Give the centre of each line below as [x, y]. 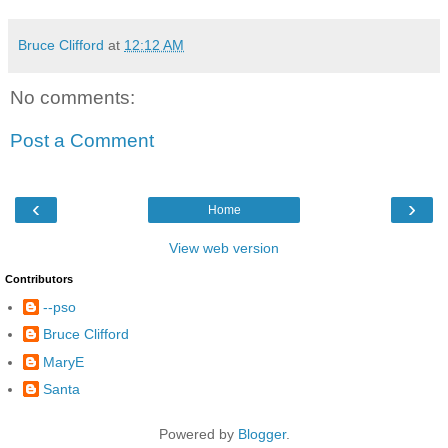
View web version [224, 247]
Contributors [39, 278]
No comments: [72, 97]
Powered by [198, 434]
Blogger [261, 434]
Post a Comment [82, 141]
